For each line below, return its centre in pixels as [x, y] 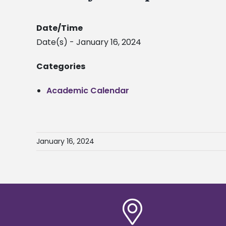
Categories [61, 67]
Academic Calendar [88, 91]
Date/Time [60, 28]
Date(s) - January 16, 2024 [89, 42]
